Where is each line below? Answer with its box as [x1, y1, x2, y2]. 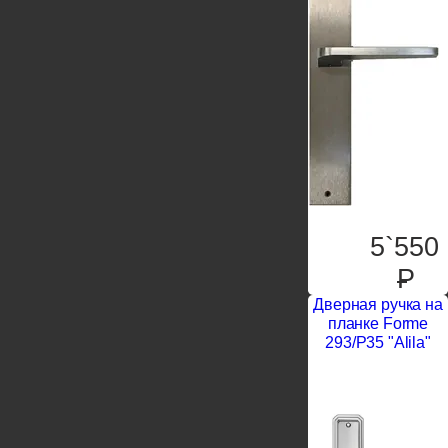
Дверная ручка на [313, 295, 443, 313]
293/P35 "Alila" [325, 333, 431, 351]
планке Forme [327, 314, 429, 332]
